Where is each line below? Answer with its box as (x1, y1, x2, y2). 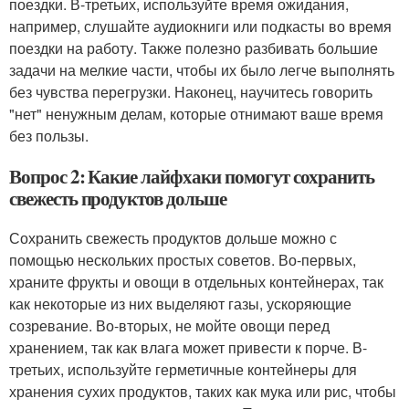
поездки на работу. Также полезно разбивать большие (9, 37, 378, 58)
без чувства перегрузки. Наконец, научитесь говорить (9, 81, 372, 102)
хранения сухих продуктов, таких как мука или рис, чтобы (9, 381, 396, 402)
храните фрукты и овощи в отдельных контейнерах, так (9, 271, 383, 292)
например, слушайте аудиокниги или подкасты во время (9, 16, 392, 37)
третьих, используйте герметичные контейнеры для (9, 359, 357, 380)
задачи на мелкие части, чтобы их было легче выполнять (9, 59, 394, 80)
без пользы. (9, 125, 89, 146)
